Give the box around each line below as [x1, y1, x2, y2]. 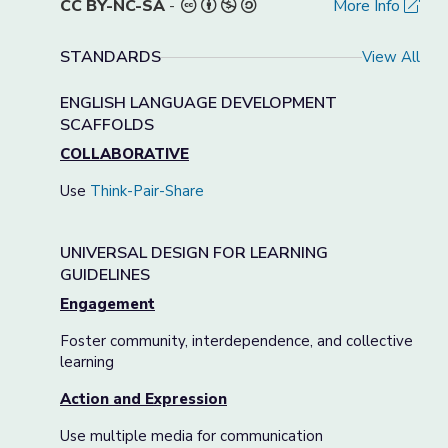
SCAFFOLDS [60, 114, 154, 136]
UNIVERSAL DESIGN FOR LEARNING [60, 242, 328, 264]
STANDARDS [60, 46, 161, 68]
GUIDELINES [60, 264, 150, 286]
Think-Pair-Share [90, 181, 204, 201]
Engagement [60, 294, 155, 314]
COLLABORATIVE [60, 144, 189, 164]
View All [362, 46, 420, 67]
